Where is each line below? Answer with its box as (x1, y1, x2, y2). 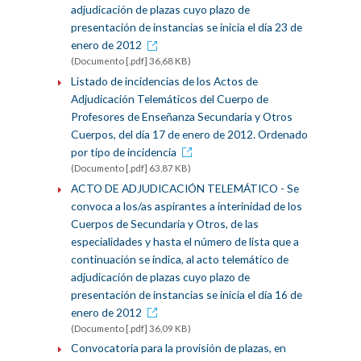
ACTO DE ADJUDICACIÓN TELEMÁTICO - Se (70, 180, 299, 195)
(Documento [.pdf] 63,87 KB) (70, 162, 191, 173)
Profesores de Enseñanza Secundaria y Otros (70, 109, 293, 123)
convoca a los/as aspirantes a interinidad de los (70, 198, 302, 213)
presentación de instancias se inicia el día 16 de (70, 287, 302, 301)
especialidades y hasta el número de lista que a (70, 234, 299, 248)
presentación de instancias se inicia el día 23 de (70, 20, 302, 35)
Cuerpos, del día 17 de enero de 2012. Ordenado (70, 127, 308, 141)
